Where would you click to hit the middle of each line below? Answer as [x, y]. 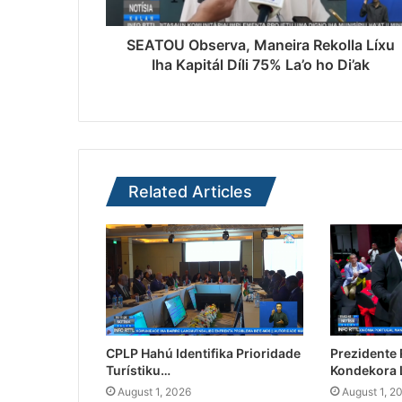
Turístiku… [138, 371]
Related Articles [190, 192]
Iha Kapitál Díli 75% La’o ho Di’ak [261, 65]
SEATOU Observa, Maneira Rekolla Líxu [261, 45]
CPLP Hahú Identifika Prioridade [203, 354]
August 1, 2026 [154, 392]
